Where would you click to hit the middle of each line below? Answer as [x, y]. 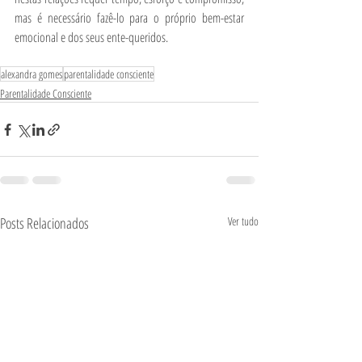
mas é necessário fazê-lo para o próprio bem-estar [129, 18]
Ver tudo [243, 221]
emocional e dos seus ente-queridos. [91, 37]
